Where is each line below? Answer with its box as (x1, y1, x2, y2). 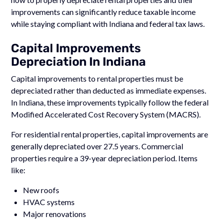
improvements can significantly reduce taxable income (11, 6, 196, 16)
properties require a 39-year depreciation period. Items (11, 153, 198, 163)
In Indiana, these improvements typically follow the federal (11, 97, 209, 107)
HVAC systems (23, 197, 75, 207)
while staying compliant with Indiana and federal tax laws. (11, 18, 205, 28)
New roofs (23, 185, 60, 195)
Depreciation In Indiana (11, 54, 146, 69)
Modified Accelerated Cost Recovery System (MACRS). (11, 109, 201, 119)
